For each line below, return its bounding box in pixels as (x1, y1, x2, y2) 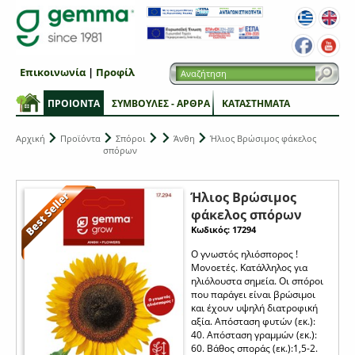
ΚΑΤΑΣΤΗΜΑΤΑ (222, 96, 290, 110)
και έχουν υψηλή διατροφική (191, 300, 318, 315)
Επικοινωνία (20, 64, 86, 79)
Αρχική (16, 132, 45, 144)
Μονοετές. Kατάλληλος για (191, 260, 307, 274)
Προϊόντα (58, 132, 103, 144)
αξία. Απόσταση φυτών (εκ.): (191, 314, 315, 328)
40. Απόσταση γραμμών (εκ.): (191, 327, 317, 342)
